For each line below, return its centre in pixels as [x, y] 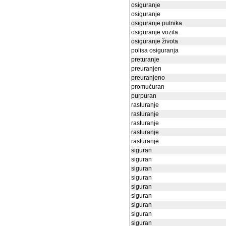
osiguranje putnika [157, 23]
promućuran [148, 87]
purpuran [144, 96]
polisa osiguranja [155, 50]
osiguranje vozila [155, 32]
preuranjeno [148, 78]
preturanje [145, 60]
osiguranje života [155, 41]
